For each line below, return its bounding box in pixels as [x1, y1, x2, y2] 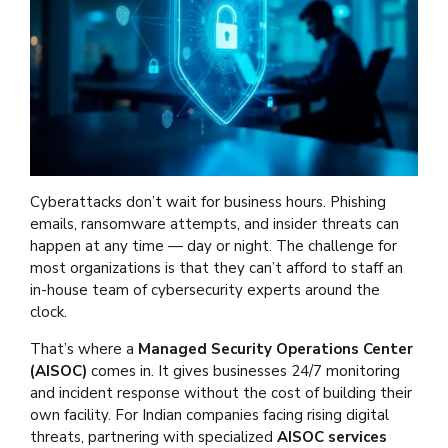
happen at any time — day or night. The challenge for [30, 235, 397, 256]
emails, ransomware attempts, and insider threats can [30, 213, 399, 234]
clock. [30, 301, 67, 322]
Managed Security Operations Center [138, 338, 413, 359]
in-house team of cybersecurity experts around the [30, 279, 380, 300]
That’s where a [30, 338, 138, 359]
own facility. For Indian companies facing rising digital [30, 404, 389, 425]
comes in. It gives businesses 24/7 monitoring [87, 360, 400, 381]
